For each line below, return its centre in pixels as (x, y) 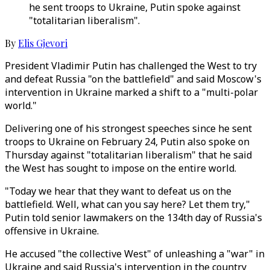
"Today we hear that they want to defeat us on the (118, 191)
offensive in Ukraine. (52, 231)
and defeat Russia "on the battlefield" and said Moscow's (133, 79)
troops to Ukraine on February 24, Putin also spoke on (127, 142)
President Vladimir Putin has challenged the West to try (131, 66)
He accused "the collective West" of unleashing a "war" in (135, 254)
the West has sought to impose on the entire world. (121, 168)
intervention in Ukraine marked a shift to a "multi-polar (131, 92)
